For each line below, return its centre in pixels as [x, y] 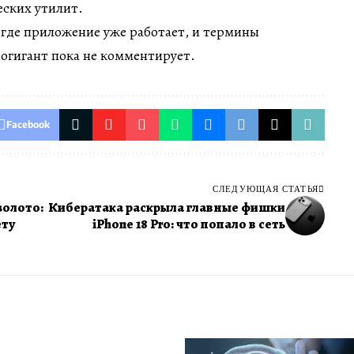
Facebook [28, 124]
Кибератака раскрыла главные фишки [166, 207]
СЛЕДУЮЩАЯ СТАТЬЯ [265, 188]
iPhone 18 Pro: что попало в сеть [188, 224]
